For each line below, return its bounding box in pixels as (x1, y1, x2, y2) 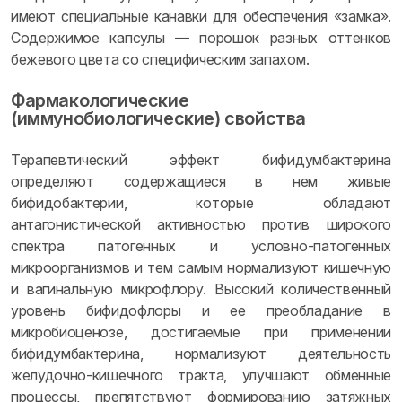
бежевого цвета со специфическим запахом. (11, 50, 310, 68)
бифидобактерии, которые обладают (11, 194, 391, 212)
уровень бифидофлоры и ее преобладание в (11, 301, 391, 319)
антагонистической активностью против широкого (11, 215, 391, 233)
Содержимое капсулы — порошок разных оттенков (11, 29, 391, 47)
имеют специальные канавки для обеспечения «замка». (11, 7, 391, 25)
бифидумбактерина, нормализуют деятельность (11, 345, 391, 363)
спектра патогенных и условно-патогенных (11, 237, 391, 255)
